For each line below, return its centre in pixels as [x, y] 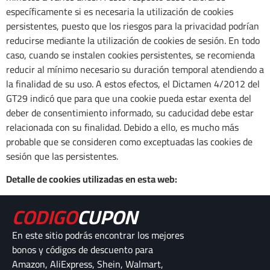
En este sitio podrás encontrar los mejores [98, 235]
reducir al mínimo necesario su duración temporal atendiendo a [135, 69]
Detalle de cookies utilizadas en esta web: [92, 179]
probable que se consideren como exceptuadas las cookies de [129, 141]
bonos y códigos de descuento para [83, 249]
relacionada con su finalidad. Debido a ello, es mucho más [122, 127]
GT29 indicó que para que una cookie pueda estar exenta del [129, 98]
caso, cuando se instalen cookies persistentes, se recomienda [130, 55]
